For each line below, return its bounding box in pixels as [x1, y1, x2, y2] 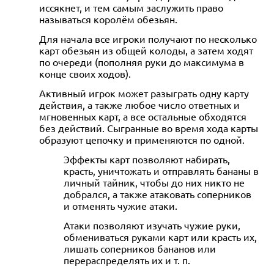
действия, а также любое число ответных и [39, 98, 240, 111]
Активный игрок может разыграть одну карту [39, 86, 249, 99]
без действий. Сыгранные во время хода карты [39, 121, 258, 134]
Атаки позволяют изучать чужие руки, [64, 218, 240, 231]
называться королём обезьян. [39, 12, 177, 25]
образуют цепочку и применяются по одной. [39, 133, 245, 146]
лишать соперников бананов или [64, 242, 216, 254]
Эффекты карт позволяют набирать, [64, 152, 230, 165]
